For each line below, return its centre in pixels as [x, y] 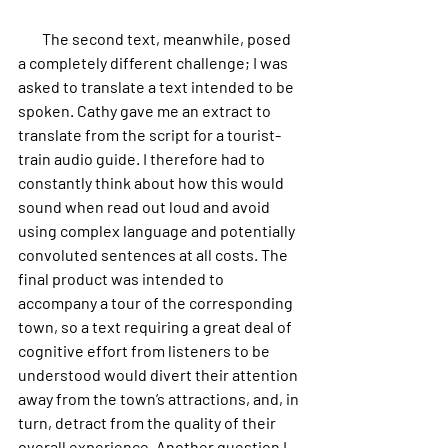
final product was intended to [122, 278]
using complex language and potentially [158, 230]
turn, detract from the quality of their [148, 422]
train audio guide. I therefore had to [143, 158]
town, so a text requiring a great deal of [156, 326]
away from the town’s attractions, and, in [160, 398]
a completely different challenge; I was [154, 62]
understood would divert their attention [159, 374]
